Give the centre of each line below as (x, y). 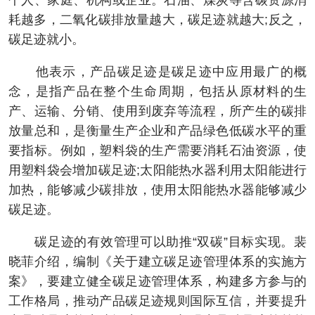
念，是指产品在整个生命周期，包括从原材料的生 (157, 92)
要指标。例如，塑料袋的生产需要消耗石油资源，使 (157, 151)
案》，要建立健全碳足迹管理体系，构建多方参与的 (157, 282)
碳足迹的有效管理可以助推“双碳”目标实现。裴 (157, 242)
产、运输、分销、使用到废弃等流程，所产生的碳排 (157, 111)
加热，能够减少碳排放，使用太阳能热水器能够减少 (157, 190)
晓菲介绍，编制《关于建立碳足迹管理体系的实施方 (157, 262)
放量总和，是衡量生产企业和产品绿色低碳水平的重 (157, 131)
